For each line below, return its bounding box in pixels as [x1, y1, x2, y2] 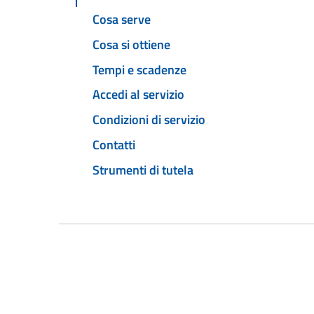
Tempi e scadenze [93, 60, 186, 79]
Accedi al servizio [93, 85, 184, 104]
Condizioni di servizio [93, 110, 205, 130]
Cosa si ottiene [93, 34, 170, 54]
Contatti [93, 135, 135, 154]
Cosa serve [93, 10, 151, 29]
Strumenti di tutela [93, 160, 193, 179]
